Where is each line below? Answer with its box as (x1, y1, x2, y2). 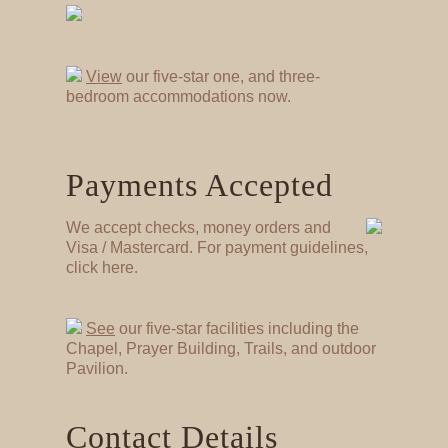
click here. (66, 258, 138, 276)
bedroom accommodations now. (66, 87, 291, 105)
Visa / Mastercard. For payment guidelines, (66, 238, 368, 256)
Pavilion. (66, 359, 128, 377)
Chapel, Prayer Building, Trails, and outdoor (66, 339, 376, 357)
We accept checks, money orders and (66, 218, 331, 236)
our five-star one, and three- (122, 67, 320, 85)
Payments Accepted (66, 166, 333, 203)
